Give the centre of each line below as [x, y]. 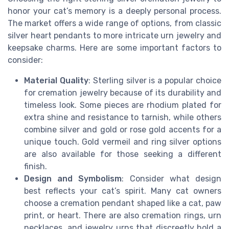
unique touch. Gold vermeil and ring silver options [123, 142]
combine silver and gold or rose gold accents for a [123, 129]
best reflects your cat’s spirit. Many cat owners [123, 191]
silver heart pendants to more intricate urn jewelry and [114, 35]
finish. [36, 166]
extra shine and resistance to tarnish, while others [123, 117]
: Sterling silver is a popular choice [155, 80]
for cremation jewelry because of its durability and [123, 93]
